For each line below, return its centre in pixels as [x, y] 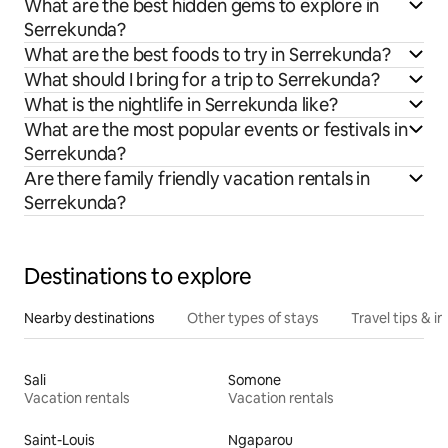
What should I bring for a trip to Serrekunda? [202, 79]
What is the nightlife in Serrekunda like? [181, 104]
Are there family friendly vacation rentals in [197, 178]
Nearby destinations [89, 317]
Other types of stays [253, 317]
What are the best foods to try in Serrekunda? [207, 54]
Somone [254, 379]
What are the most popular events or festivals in [216, 129]
